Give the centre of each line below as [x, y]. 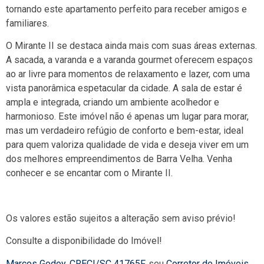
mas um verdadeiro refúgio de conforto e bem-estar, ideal [125, 131]
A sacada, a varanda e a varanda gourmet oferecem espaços [129, 60]
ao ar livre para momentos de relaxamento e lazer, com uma [128, 74]
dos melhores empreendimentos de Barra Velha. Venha [119, 159]
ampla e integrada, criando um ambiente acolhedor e [113, 103]
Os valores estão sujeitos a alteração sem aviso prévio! [121, 218]
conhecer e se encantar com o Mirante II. [89, 173]
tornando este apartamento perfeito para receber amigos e [126, 9]
